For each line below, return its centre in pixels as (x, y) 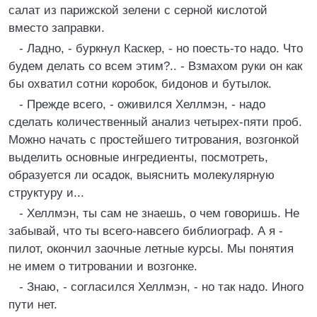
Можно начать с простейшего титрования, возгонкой (154, 140)
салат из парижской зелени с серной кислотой (138, 10)
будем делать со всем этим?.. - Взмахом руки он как (155, 66)
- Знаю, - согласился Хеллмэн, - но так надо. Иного (161, 287)
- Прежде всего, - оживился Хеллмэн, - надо (142, 104)
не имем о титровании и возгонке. (103, 266)
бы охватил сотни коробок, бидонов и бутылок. (140, 84)
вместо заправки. (57, 28)
